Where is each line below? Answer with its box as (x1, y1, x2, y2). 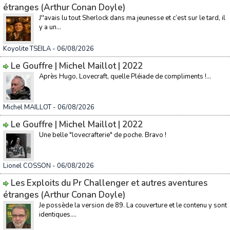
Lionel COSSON (3, 161, 51, 170)
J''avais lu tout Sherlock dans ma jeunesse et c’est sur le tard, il (39, 13, 225, 23)
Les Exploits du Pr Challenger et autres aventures (11, 177, 207, 189)
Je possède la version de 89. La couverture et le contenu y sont (39, 201, 227, 210)
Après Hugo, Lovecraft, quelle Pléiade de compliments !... (39, 72, 211, 81)
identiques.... (39, 210, 76, 219)
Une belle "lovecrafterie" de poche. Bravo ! (39, 130, 166, 140)
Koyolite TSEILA (3, 44, 51, 53)
